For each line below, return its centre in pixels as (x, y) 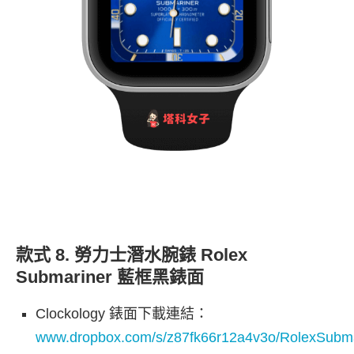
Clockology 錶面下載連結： (122, 314)
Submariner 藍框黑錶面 (110, 277)
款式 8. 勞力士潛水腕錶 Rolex (132, 255)
